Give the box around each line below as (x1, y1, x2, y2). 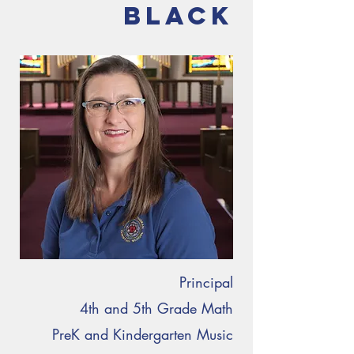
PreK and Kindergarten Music (52, 325, 233, 344)
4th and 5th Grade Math (80, 299, 233, 318)
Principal (179, 273, 233, 292)
